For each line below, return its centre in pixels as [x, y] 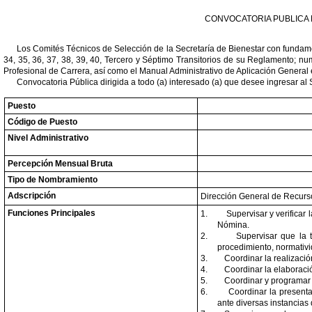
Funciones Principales [52, 213]
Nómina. [233, 225]
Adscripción [32, 196]
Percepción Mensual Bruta [60, 164]
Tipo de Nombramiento [53, 180]
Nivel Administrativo [48, 138]
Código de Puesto [42, 122]
